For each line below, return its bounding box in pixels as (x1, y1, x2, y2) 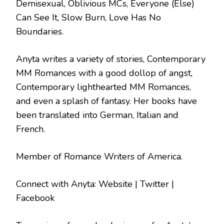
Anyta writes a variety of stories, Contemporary (16, 53, 205, 65)
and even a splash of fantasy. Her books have (16, 95, 197, 107)
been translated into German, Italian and (16, 109, 178, 121)
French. (16, 123, 45, 135)
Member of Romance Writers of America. (16, 150, 182, 163)
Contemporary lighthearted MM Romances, (16, 81, 191, 93)
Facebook (16, 192, 54, 204)
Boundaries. (16, 25, 63, 38)
